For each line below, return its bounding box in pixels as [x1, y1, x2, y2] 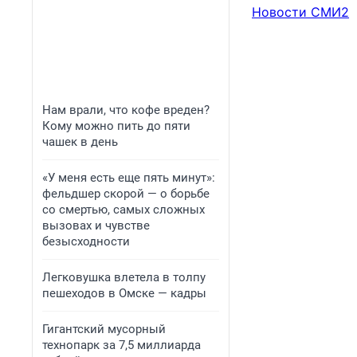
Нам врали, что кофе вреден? [42, 103, 210, 117]
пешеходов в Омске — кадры [42, 286, 206, 300]
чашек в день [42, 135, 118, 149]
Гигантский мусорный [42, 322, 166, 336]
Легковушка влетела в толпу [42, 270, 206, 284]
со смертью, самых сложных [42, 202, 205, 217]
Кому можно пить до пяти [42, 119, 190, 133]
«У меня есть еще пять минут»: [42, 171, 215, 185]
